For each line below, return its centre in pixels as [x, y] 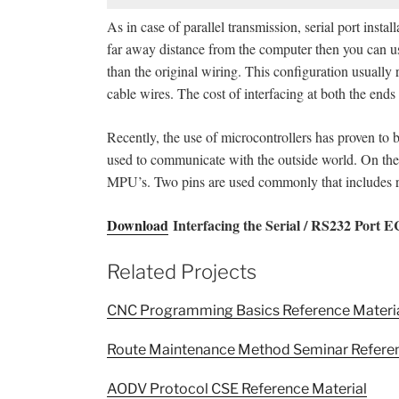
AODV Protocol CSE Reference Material [237, 388]
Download [138, 225]
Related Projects [182, 272]
